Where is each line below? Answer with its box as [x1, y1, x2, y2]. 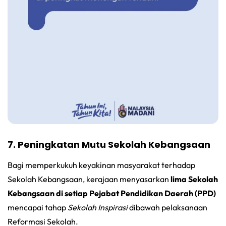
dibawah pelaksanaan [128, 202, 207, 212]
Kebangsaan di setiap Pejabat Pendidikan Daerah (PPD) [8, 188, 216, 198]
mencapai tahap [8, 202, 68, 212]
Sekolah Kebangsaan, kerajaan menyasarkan [8, 174, 171, 184]
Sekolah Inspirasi [68, 202, 128, 212]
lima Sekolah [171, 174, 218, 184]
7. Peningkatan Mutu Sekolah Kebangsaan [8, 138, 210, 151]
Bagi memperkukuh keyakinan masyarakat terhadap [8, 159, 195, 170]
